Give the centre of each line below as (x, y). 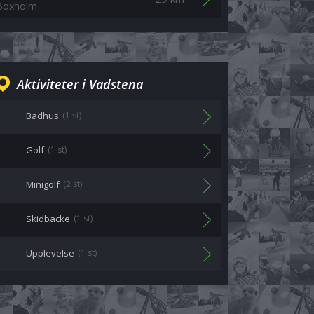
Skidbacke (48, 219)
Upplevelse (50, 253)
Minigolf (43, 184)
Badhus (42, 116)
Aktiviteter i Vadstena (80, 84)
